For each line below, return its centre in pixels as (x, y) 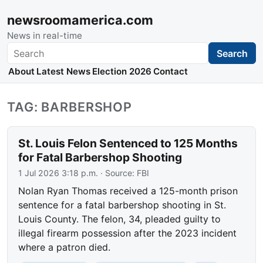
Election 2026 (122, 72)
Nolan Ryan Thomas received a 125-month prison (128, 191)
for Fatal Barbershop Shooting (100, 158)
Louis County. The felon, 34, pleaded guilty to (120, 219)
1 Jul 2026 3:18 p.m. (58, 173)
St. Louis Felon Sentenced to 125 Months (128, 144)
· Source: (118, 173)
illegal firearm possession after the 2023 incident (128, 233)
